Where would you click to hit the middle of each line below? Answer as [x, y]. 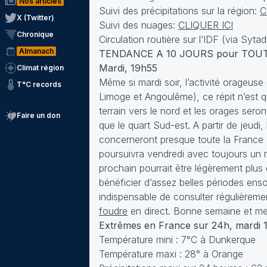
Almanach [36, 51]
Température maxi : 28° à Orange [171, 254]
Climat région [40, 68]
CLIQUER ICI [206, 25]
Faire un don [38, 115]
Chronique [35, 34]
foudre [113, 211]
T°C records [39, 84]
